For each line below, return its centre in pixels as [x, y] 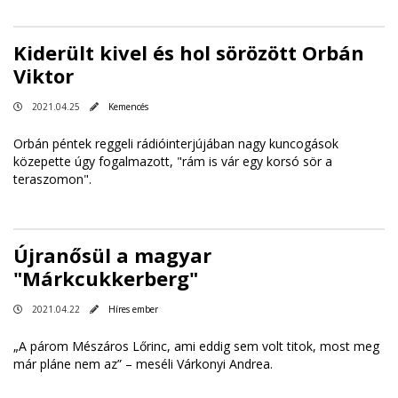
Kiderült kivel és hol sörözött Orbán [189, 53]
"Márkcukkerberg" [106, 279]
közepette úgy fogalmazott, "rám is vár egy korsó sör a [173, 162]
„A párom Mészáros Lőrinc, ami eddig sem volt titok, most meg [196, 346]
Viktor [44, 76]
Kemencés [128, 107]
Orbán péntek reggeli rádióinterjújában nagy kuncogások [176, 144]
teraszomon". [52, 179]
